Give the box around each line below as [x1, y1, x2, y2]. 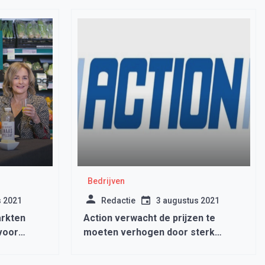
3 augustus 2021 [156, 196, 219, 205]
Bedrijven [88, 176, 125, 186]
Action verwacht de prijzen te [83, 212, 215, 224]
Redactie [101, 196, 135, 205]
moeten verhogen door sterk [83, 227, 215, 238]
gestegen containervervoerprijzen [83, 241, 240, 252]
